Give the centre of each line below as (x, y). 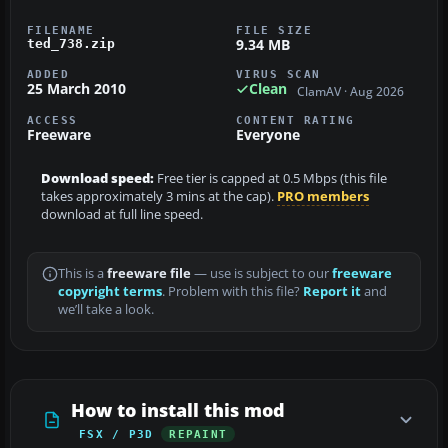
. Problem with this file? (232, 291)
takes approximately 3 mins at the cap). (159, 196)
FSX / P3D (116, 433)
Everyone (268, 134)
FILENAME (61, 30)
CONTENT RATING (295, 119)
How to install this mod (178, 409)
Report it (332, 291)
